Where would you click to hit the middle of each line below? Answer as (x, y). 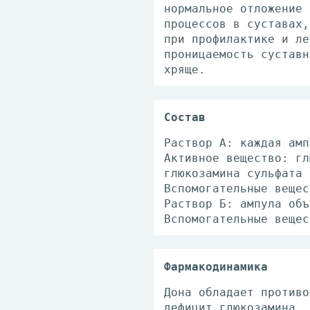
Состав (185, 117)
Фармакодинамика (216, 267)
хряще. (185, 70)
